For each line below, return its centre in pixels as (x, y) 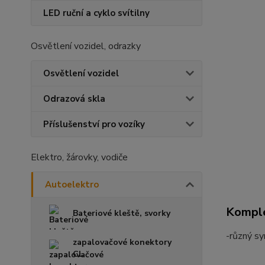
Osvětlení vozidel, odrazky (86, 46)
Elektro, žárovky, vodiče (79, 157)
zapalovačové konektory (122, 242)
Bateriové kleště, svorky (122, 213)
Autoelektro (72, 185)
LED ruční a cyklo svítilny (96, 13)
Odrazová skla (74, 99)
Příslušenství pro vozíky (94, 124)
